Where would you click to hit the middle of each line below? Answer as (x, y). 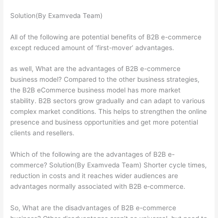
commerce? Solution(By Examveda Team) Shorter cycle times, (109, 165)
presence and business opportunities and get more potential (104, 122)
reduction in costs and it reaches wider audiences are (94, 176)
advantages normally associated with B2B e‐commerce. (98, 187)
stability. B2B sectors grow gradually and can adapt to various (108, 101)
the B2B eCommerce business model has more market (96, 90)
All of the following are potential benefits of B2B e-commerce (106, 37)
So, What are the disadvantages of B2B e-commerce (93, 208)
